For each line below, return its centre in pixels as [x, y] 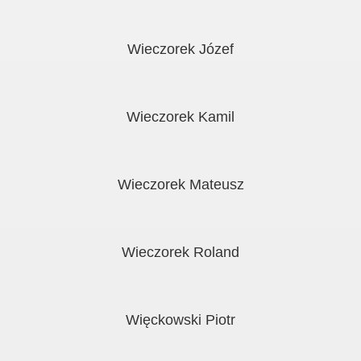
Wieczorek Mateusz [180, 185]
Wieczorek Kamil [180, 117]
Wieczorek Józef [180, 49]
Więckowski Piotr [180, 320]
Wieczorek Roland [180, 252]
